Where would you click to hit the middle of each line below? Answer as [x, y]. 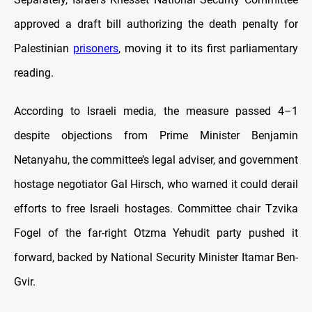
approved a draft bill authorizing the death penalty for [156, 24]
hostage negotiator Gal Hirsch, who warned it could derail [156, 185]
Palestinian [44, 49]
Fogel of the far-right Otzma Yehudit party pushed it [156, 233]
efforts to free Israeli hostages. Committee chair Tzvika [156, 209]
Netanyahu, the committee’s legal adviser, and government [156, 160]
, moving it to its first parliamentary [209, 49]
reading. [34, 73]
